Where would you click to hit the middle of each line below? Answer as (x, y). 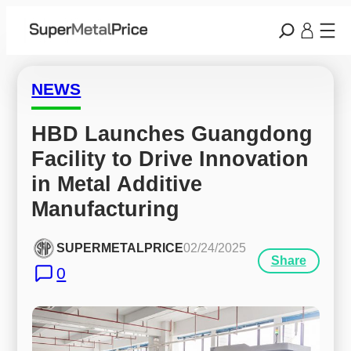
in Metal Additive (117, 183)
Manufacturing (106, 208)
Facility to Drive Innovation (170, 158)
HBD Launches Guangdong (172, 133)
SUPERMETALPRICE (120, 248)
